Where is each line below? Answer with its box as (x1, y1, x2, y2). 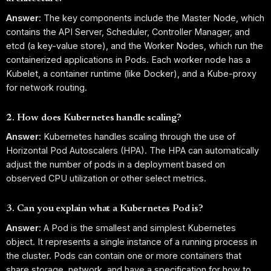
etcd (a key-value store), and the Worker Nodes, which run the (6, 40, 263, 51)
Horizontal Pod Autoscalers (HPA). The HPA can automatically (6, 145, 259, 156)
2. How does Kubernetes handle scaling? (6, 113, 181, 123)
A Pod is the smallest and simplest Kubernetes (41, 222, 236, 233)
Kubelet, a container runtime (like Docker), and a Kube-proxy (6, 68, 256, 79)
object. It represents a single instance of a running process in (6, 236, 257, 247)
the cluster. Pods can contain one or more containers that (6, 250, 241, 261)
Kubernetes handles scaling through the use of (41, 131, 235, 142)
